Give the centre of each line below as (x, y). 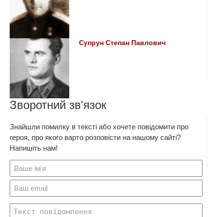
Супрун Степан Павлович (123, 43)
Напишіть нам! (34, 148)
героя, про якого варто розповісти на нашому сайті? (95, 137)
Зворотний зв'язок (58, 105)
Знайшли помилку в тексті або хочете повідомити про (99, 126)
